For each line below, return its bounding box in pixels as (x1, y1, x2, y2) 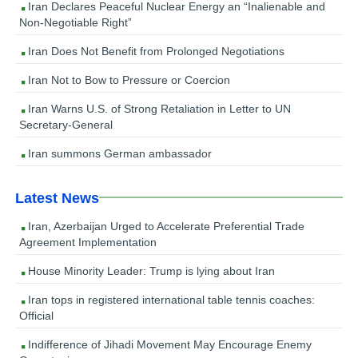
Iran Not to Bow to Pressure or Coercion (25, 73, 231, 86)
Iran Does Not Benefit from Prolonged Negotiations (25, 44, 285, 58)
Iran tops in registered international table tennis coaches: (25, 292, 316, 306)
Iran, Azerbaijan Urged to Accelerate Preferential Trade (25, 219, 305, 233)
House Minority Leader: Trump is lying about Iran (25, 264, 276, 277)
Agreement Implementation (19, 235, 157, 249)
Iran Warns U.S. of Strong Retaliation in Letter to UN (25, 101, 292, 115)
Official (19, 308, 54, 322)
